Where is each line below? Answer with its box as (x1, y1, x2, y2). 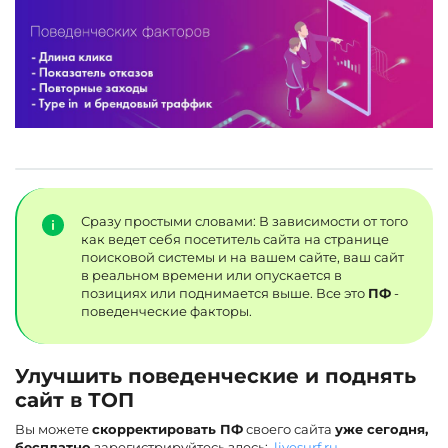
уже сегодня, (335, 421, 428, 438)
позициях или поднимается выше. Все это (81, 285, 368, 302)
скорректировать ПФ (92, 421, 243, 438)
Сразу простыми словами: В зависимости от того (81, 213, 408, 230)
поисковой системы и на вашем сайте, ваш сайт (81, 249, 404, 266)
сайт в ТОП (15, 388, 134, 413)
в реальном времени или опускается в (81, 267, 342, 284)
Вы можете (15, 421, 92, 438)
